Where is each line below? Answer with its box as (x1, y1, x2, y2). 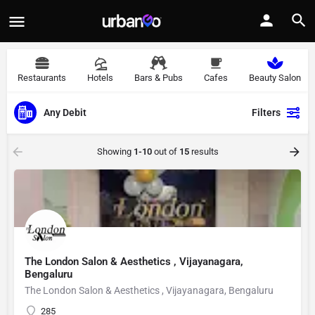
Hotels (87, 72, 113, 83)
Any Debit (44, 106, 86, 118)
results (188, 146, 219, 157)
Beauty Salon (249, 72, 301, 83)
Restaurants (18, 72, 66, 83)
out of (151, 146, 179, 157)
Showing (96, 146, 134, 157)
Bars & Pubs (134, 72, 183, 83)
